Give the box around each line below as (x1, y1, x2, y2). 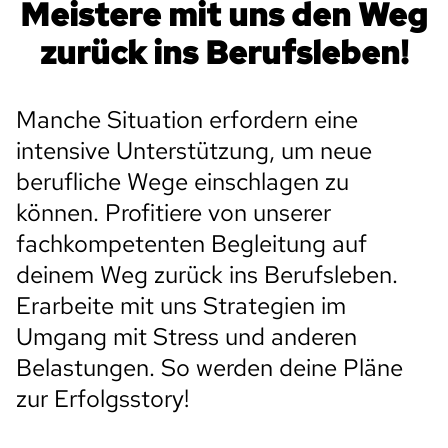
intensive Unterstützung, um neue (16, 135, 372, 166)
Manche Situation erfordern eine (16, 104, 358, 135)
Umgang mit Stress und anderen (16, 321, 357, 352)
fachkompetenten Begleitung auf (16, 228, 367, 259)
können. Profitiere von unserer (16, 197, 331, 228)
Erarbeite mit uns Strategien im (16, 290, 346, 321)
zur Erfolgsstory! (16, 383, 189, 414)
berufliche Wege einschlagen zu (16, 166, 349, 197)
